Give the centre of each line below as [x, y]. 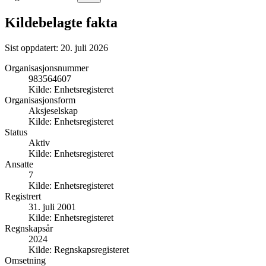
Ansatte [19, 164]
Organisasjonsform [40, 100]
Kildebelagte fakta [61, 22]
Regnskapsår [29, 228]
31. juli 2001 [52, 207]
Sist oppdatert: [33, 47]
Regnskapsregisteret [91, 249]
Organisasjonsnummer [47, 68]
